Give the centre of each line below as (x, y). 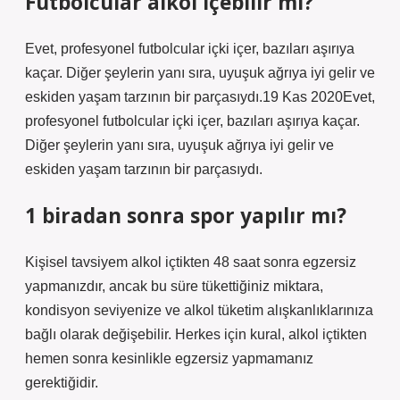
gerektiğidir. (62, 383)
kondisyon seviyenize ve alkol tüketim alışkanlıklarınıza (199, 310)
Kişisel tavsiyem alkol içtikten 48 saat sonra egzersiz (191, 262)
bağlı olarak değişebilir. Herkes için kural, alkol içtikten (196, 334)
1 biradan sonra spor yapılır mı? (186, 216)
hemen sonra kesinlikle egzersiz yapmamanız (169, 358)
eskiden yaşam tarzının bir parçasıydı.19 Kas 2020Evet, (200, 97)
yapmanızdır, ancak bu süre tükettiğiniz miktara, (174, 286)
